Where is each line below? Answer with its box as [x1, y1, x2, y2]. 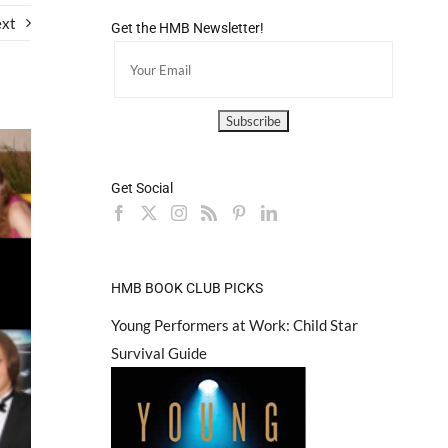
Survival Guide [110, 343, 207, 362]
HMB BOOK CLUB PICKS [110, 279, 263, 296]
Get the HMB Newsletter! [110, 20, 264, 37]
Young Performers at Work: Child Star [110, 315, 358, 334]
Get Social [110, 180, 173, 197]
